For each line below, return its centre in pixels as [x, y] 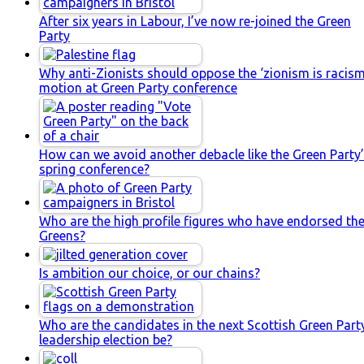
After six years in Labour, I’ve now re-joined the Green [195, 21]
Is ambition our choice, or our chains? [149, 273]
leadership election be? [106, 339]
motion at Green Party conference [138, 87]
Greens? [62, 235]
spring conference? [94, 169]
